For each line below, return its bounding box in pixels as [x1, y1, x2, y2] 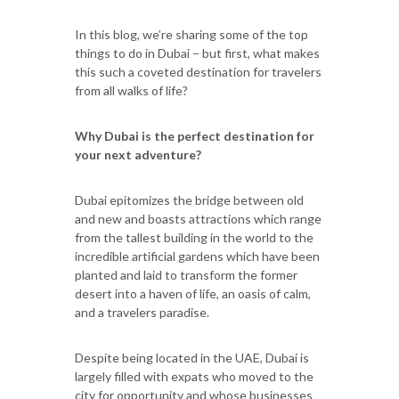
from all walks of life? [75, 82, 188, 98]
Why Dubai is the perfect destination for [75, 127, 314, 143]
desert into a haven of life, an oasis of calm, [75, 285, 311, 301]
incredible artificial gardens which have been [75, 248, 320, 264]
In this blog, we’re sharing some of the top [75, 26, 308, 42]
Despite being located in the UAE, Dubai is [75, 349, 309, 365]
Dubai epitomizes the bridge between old [75, 191, 304, 208]
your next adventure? [75, 146, 201, 162]
